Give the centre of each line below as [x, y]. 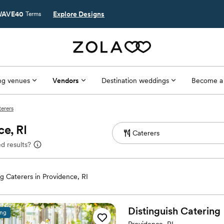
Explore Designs [79, 14]
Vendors [65, 80]
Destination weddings [135, 80]
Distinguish [153, 211]
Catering [200, 211]
